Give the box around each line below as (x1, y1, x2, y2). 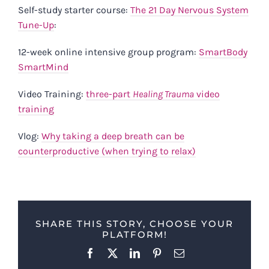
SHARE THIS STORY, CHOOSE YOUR (35, 218, 234, 230)
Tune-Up (18, 19, 54, 31)
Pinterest (161, 247, 194, 257)
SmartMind (18, 61, 68, 73)
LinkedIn (139, 247, 174, 257)
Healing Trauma (133, 88, 194, 100)
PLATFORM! (101, 229, 168, 241)
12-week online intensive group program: (18, 46, 199, 58)
